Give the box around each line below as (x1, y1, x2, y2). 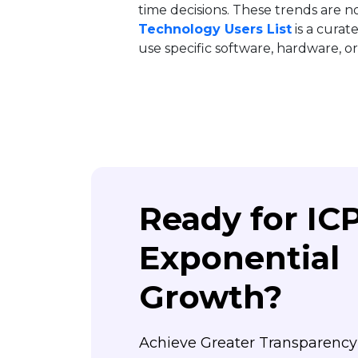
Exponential (139, 238, 340, 277)
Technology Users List (137, 22, 292, 37)
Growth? (139, 277, 282, 316)
